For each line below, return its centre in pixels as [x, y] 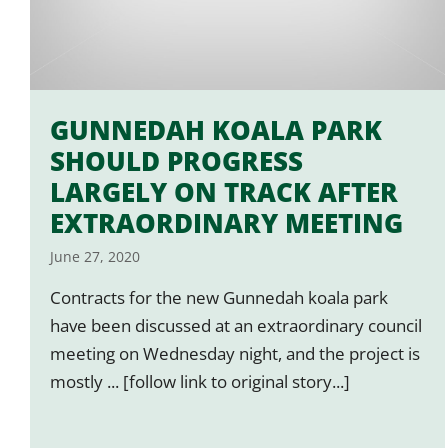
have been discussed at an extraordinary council [236, 325]
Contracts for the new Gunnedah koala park [219, 297]
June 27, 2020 [95, 256]
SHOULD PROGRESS [176, 160]
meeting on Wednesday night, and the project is [235, 353]
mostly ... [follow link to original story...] [200, 381]
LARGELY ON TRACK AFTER [224, 191]
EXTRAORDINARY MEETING [226, 222]
